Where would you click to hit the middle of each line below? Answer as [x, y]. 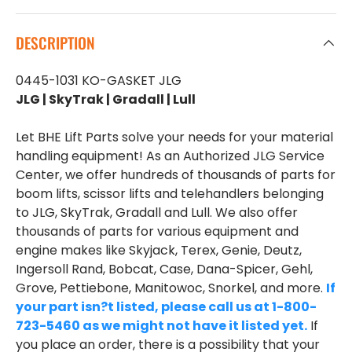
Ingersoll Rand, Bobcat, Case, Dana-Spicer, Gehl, [164, 269]
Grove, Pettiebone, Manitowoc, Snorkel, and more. [171, 288]
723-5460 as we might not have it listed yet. [161, 326]
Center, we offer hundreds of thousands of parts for [176, 175]
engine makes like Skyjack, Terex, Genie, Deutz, [159, 251]
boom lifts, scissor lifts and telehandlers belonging [170, 194]
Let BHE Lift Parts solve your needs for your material [174, 137]
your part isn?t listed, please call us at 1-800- [166, 307]
